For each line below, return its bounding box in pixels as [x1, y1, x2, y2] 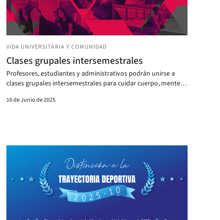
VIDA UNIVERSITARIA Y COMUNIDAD [6, 42, 107, 51]
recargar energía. [6, 88, 55, 98]
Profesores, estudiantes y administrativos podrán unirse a [6, 68, 175, 79]
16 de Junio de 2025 [6, 95, 55, 104]
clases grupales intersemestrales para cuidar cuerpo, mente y [6, 78, 185, 88]
